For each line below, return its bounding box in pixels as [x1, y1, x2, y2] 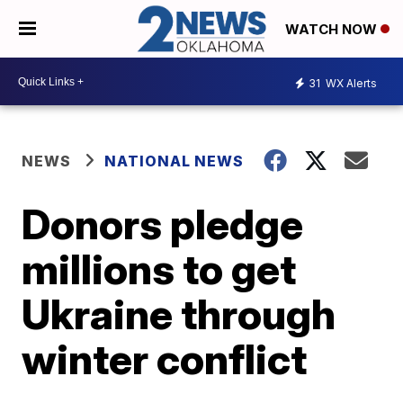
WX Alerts [323, 76, 377, 90]
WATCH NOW [285, 21, 381, 39]
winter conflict [22, 334, 308, 385]
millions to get [22, 244, 297, 295]
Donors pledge [22, 199, 304, 250]
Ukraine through [22, 289, 336, 340]
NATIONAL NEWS [104, 152, 245, 171]
